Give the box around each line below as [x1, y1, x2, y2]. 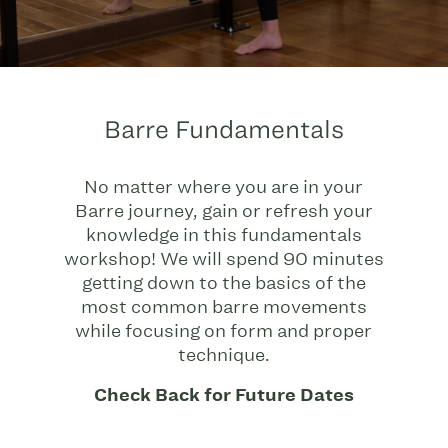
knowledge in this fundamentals [85, 222, 362, 247]
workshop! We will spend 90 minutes [63, 246, 384, 271]
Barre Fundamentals [103, 112, 344, 145]
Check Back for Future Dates [93, 383, 354, 408]
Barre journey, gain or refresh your [74, 198, 373, 223]
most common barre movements [80, 294, 367, 319]
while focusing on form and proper [75, 318, 373, 343]
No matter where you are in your [84, 174, 364, 199]
